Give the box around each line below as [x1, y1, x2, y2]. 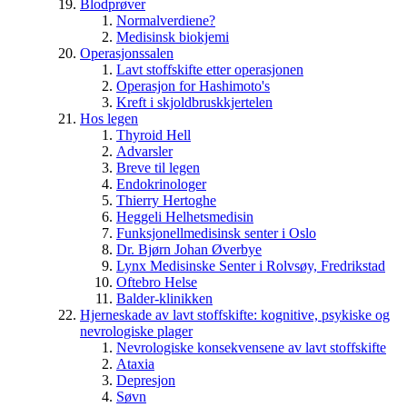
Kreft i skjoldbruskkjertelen [116, 94, 273, 110]
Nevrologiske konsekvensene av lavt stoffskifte [116, 339, 386, 355]
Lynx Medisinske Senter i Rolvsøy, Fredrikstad [116, 257, 385, 273]
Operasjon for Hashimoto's [116, 77, 270, 94]
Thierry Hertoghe [116, 192, 216, 208]
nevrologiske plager [80, 323, 193, 339]
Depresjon [116, 372, 175, 388]
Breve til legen [116, 159, 200, 175]
